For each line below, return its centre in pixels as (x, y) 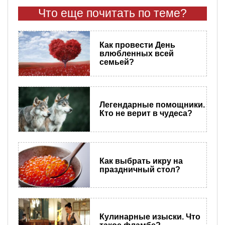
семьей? (117, 62)
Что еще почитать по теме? (113, 13)
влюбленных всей (136, 53)
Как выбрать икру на (141, 161)
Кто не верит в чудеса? (146, 114)
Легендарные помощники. (152, 105)
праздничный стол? (140, 169)
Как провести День (137, 45)
